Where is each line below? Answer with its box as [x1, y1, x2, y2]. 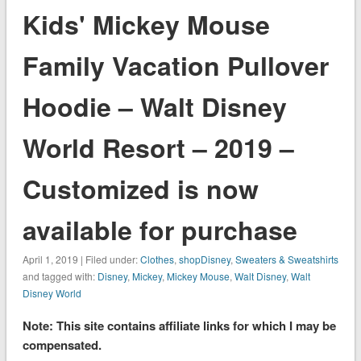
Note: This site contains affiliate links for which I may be [22, 316, 336, 334]
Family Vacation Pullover [22, 46, 329, 84]
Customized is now [22, 169, 259, 207]
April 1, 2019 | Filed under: [22, 251, 140, 266]
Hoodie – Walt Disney [22, 87, 287, 125]
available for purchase [22, 210, 297, 248]
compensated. [22, 335, 102, 354]
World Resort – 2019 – [22, 128, 294, 166]
